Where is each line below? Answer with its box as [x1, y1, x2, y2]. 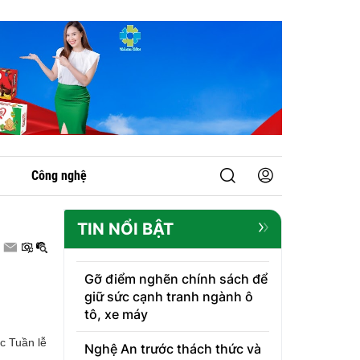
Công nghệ [31, 168, 87, 184]
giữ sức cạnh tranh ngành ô [84, 288, 253, 305]
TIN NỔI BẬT [76, 219, 174, 239]
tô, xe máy [84, 306, 148, 323]
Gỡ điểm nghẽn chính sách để [84, 271, 268, 288]
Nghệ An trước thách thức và [84, 341, 261, 358]
